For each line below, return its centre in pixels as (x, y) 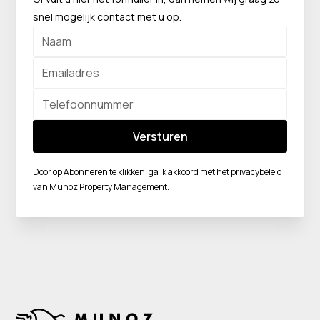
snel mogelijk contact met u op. (107, 17)
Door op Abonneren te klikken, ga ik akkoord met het (132, 172)
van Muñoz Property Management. (101, 187)
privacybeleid (257, 172)
